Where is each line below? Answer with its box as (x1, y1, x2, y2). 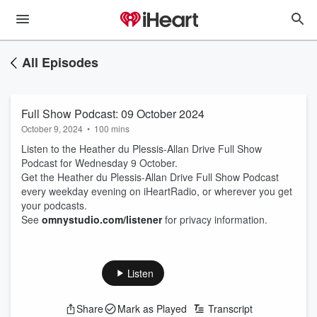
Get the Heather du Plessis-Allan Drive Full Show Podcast (21, 170, 279, 184)
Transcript (207, 301, 253, 316)
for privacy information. (162, 212, 267, 226)
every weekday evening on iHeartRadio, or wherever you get (21, 184, 292, 198)
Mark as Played (117, 301, 187, 316)
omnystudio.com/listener (42, 212, 162, 226)
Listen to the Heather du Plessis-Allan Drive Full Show (21, 142, 262, 156)
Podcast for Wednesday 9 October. (21, 156, 178, 170)
